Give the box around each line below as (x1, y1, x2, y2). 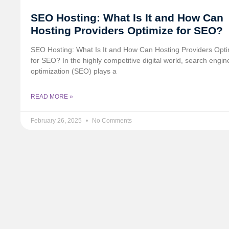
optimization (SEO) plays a (31, 67, 117, 76)
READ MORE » (31, 93, 73, 101)
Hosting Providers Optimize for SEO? (31, 25, 223, 37)
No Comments (90, 117, 132, 125)
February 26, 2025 (31, 117, 83, 125)
